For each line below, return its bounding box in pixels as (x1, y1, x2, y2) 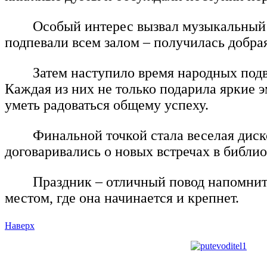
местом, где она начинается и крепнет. (5, 190, 239, 206)
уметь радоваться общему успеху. (5, 97, 209, 113)
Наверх (5, 220, 35, 231)
